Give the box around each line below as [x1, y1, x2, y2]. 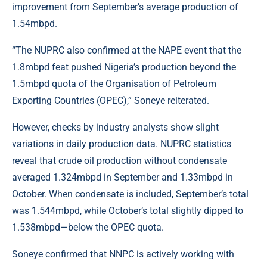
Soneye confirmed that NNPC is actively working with [12, 249, 234, 260]
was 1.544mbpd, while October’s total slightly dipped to [12, 205, 243, 217]
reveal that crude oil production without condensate [12, 155, 227, 167]
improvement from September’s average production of [12, 1, 238, 13]
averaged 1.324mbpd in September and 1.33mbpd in [12, 172, 233, 184]
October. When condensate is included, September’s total [12, 188, 249, 200]
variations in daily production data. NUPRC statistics [12, 138, 231, 150]
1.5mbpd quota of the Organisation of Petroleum [12, 78, 216, 90]
